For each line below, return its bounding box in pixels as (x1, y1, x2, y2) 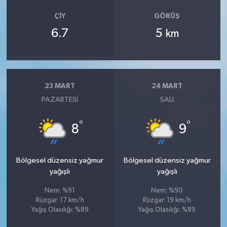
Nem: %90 (151, 187, 183, 195)
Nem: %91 (45, 187, 75, 195)
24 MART (152, 82, 183, 90)
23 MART (45, 82, 75, 90)
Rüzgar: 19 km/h (143, 197, 192, 204)
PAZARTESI (42, 96, 79, 104)
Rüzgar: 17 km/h (35, 197, 84, 204)
